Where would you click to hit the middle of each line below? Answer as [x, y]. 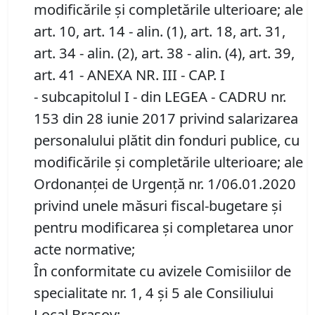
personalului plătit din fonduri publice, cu [167, 140]
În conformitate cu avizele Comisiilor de [162, 271]
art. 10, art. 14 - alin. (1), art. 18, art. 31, [160, 31]
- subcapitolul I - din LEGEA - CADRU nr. [160, 97]
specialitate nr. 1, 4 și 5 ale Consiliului [154, 293]
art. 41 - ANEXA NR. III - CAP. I [129, 75]
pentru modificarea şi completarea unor [163, 227]
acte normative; [84, 249]
